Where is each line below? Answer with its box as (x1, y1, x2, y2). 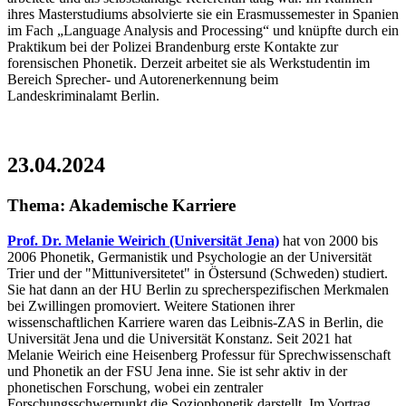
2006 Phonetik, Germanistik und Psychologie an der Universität (7, 248, 372, 265)
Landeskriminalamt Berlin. (7, 88, 159, 104)
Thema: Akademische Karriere (7, 196, 236, 216)
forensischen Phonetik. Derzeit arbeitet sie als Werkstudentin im (7, 55, 370, 72)
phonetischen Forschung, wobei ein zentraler (7, 379, 263, 395)
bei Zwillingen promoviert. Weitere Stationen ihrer (7, 297, 295, 314)
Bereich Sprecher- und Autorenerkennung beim (7, 72, 278, 88)
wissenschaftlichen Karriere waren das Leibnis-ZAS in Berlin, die (7, 314, 383, 330)
